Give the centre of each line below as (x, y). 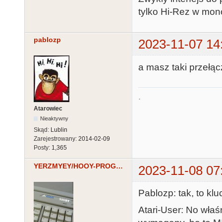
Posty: (43, 148)
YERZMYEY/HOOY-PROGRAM (119, 166)
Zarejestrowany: (56, 139)
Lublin (59, 130)
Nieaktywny (55, 119)
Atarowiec (48, 109)
